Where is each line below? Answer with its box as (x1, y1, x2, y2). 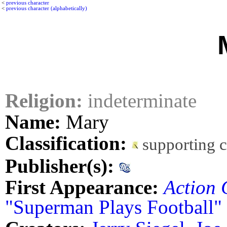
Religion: (5, 89, 83, 111)
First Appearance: (5, 176, 159, 198)
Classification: (5, 132, 127, 155)
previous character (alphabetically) (6, 5, 87, 11)
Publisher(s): (5, 155, 114, 177)
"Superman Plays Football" (5, 196, 222, 218)
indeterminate (83, 89, 197, 111)
